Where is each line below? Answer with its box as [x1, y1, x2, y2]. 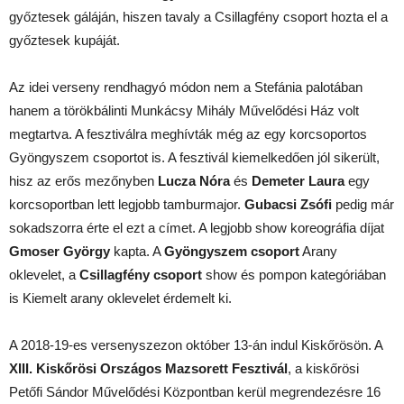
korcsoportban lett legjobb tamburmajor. [9, 196, 244, 212]
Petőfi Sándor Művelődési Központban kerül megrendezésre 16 [9, 383, 381, 399]
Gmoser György [9, 243, 110, 259]
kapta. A [110, 243, 164, 259]
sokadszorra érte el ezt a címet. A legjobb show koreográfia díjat [9, 219, 384, 235]
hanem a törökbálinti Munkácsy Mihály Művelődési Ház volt [9, 102, 359, 118]
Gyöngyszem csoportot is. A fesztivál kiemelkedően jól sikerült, [9, 149, 380, 165]
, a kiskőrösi [288, 360, 359, 376]
